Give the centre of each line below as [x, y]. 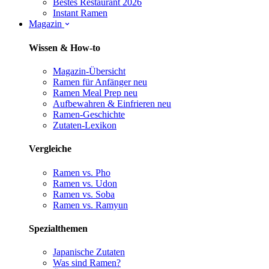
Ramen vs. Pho [82, 172]
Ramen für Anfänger [92, 82]
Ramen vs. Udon [85, 183]
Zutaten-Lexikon [85, 125]
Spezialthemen [58, 228]
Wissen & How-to [65, 47]
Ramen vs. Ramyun [90, 205]
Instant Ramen [80, 13]
